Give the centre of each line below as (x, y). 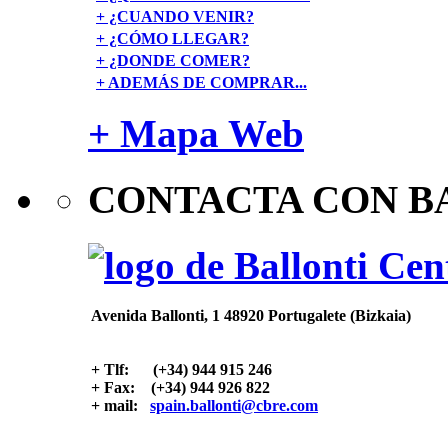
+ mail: (120, 406)
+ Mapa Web (196, 133)
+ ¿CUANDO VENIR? (175, 16)
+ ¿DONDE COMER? (173, 60)
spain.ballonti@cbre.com (234, 406)
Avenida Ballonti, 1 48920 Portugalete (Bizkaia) (251, 316)
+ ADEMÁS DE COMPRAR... (201, 82)
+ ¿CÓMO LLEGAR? (172, 38)
